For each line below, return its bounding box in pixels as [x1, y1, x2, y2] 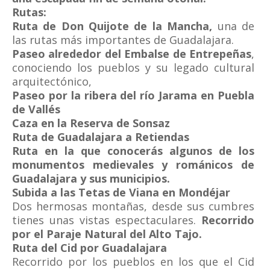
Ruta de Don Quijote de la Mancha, [12, 19, 213, 33]
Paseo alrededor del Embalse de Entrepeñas [12, 46, 251, 61]
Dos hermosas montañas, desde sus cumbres [12, 199, 254, 213]
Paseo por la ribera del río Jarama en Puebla [12, 88, 254, 102]
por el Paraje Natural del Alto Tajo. [12, 227, 202, 241]
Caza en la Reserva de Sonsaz [12, 116, 170, 130]
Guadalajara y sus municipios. [12, 171, 170, 186]
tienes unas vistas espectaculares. [12, 213, 201, 227]
